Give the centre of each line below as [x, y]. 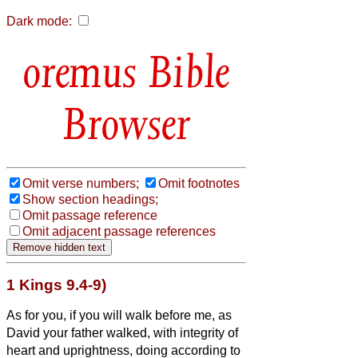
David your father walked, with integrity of [122, 332]
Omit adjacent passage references [119, 231]
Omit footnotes [199, 183]
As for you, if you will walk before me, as [119, 315]
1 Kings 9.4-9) [56, 284]
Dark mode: [39, 21]
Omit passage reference [90, 215]
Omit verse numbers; [81, 183]
